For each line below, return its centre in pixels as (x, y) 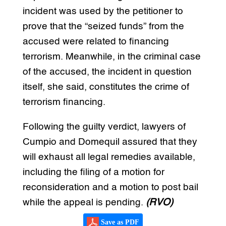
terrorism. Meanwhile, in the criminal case (111, 57)
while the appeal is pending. (84, 203)
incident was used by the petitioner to (103, 12)
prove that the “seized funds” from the (103, 27)
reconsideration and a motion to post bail (110, 188)
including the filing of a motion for (93, 173)
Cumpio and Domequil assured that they (110, 142)
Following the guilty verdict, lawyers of (104, 127)
